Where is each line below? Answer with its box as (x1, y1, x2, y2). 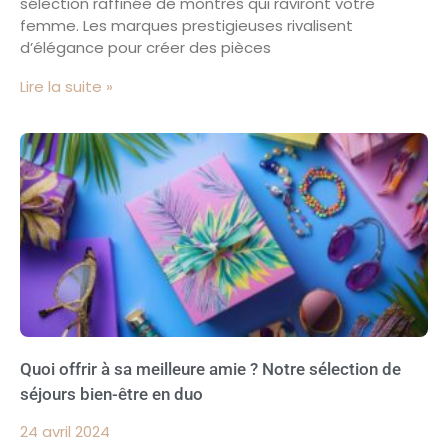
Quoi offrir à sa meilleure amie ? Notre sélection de (20, 358, 401, 379)
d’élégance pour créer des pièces (20, 36, 271, 58)
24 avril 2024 (20, 420, 110, 442)
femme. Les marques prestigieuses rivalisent (20, 14, 353, 36)
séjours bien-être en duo (20, 383, 203, 404)
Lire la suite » (20, 75, 113, 97)
